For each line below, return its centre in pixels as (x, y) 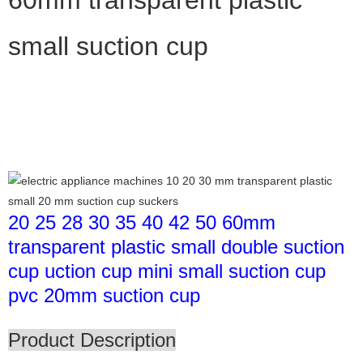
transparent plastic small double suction (176, 246)
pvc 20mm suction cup (104, 295)
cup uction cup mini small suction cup (167, 271)
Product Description (92, 340)
